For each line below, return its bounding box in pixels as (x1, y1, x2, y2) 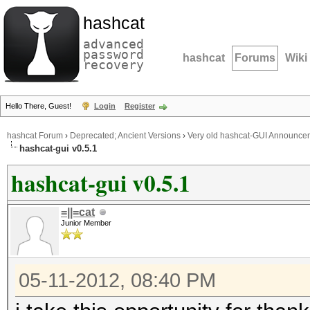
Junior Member (61, 219, 111, 227)
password (83, 47, 144, 62)
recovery (83, 57, 144, 72)
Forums (235, 52, 275, 64)
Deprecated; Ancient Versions (70, 131, 181, 140)
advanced (83, 37, 144, 51)
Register (125, 102, 155, 110)
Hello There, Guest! (6, 102, 73, 110)
